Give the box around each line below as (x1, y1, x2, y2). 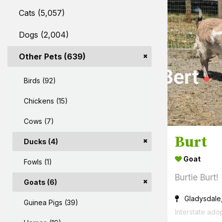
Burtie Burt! (175, 172, 219, 182)
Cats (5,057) (19, 7, 65, 18)
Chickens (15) (24, 96, 68, 105)
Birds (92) (24, 76, 56, 85)
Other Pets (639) (19, 51, 86, 61)
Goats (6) (24, 177, 57, 186)
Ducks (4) (24, 137, 58, 146)
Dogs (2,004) (19, 29, 69, 40)
